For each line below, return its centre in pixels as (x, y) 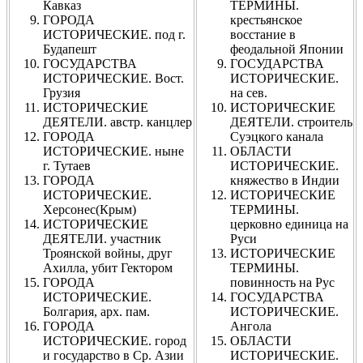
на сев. (249, 92)
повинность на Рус (282, 282)
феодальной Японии (287, 49)
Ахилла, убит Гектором (108, 267)
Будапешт (70, 49)
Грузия (62, 92)
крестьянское (266, 19)
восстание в (263, 34)
